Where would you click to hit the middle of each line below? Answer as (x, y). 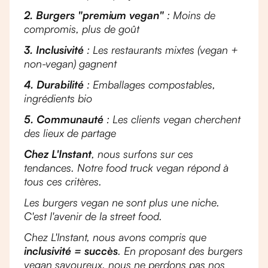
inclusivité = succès (71, 251)
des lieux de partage (70, 133)
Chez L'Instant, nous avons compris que (115, 237)
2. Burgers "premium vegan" (94, 15)
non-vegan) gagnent (70, 63)
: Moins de (190, 15)
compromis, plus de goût (82, 29)
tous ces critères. (63, 181)
